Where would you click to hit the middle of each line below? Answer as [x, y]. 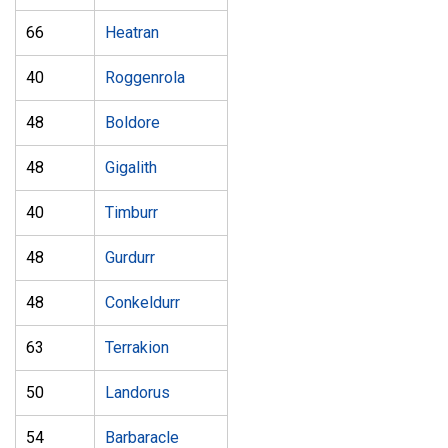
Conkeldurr [142, 302]
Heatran [132, 32]
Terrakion [137, 347]
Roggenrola [145, 77]
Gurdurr [130, 257]
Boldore [132, 122]
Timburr [131, 212]
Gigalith [131, 167]
